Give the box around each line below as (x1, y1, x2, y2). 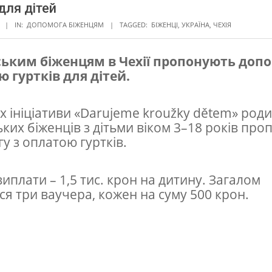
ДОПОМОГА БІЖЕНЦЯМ (27, 19, 104, 29)
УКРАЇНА (182, 19, 209, 29)
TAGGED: (120, 19, 148, 29)
